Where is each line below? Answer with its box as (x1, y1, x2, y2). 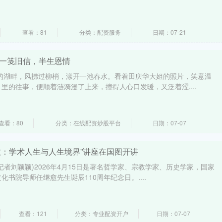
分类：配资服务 (79, 28, 121, 37)
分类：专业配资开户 (75, 209, 128, 218)
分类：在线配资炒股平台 (55, 118, 121, 127)
